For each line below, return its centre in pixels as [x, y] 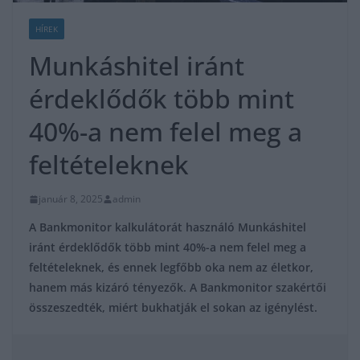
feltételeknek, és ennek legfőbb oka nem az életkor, [171, 268]
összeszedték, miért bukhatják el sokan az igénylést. [173, 308]
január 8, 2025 [71, 199]
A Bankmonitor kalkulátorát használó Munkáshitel [168, 227]
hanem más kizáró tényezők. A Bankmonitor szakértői [178, 288]
